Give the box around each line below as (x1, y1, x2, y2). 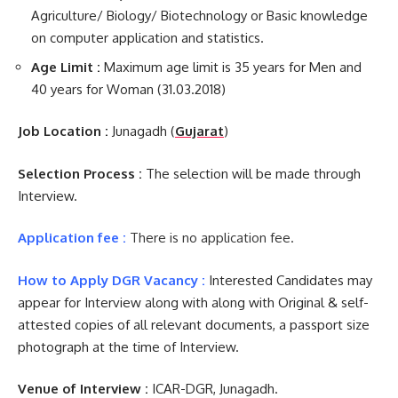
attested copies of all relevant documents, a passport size (18, 315, 370, 333)
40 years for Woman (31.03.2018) (31, 80, 226, 98)
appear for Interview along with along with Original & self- (18, 293, 369, 311)
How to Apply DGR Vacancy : (18, 271, 205, 289)
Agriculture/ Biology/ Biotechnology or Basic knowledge (31, 7, 368, 24)
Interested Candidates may (209, 271, 372, 289)
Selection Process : (18, 164, 146, 182)
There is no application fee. (130, 229, 294, 246)
